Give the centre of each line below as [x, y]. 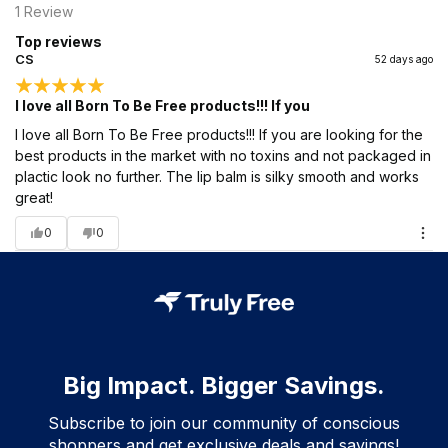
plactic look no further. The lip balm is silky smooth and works [217, 176]
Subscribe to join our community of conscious [224, 422]
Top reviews [58, 41]
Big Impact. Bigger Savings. [224, 385]
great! [34, 197]
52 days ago [404, 58]
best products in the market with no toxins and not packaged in [223, 155]
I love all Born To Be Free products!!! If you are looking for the [219, 134]
